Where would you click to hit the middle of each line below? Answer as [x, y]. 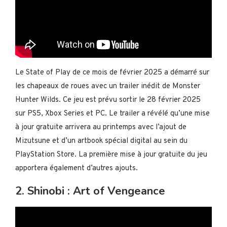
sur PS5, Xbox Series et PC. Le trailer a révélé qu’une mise [112, 113]
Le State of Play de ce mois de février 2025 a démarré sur [112, 72]
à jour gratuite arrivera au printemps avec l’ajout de [101, 127]
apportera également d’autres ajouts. [77, 168]
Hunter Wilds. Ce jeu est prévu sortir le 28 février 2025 [108, 100]
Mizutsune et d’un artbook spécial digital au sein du [101, 141]
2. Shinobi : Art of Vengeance [90, 191]
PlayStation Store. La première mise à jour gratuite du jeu [111, 155]
